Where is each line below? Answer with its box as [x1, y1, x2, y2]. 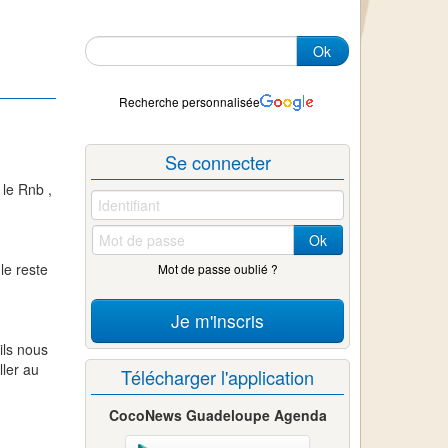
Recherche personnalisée [119, 92, 261, 110]
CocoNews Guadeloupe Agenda [108, 405, 327, 426]
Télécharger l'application [121, 364, 315, 391]
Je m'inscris [171, 307, 265, 333]
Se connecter [164, 149, 271, 176]
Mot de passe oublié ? [157, 259, 278, 277]
